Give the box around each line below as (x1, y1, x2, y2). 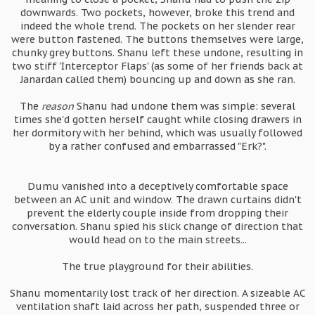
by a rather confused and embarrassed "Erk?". (49, 140, 266, 153)
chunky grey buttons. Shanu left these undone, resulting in (12, 46, 303, 59)
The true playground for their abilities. (62, 260, 253, 273)
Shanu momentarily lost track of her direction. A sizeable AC (9, 287, 306, 300)
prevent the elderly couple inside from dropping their (27, 207, 288, 219)
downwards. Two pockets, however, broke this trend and (20, 6, 295, 19)
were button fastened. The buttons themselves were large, (11, 33, 304, 46)
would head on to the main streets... (68, 233, 247, 246)
